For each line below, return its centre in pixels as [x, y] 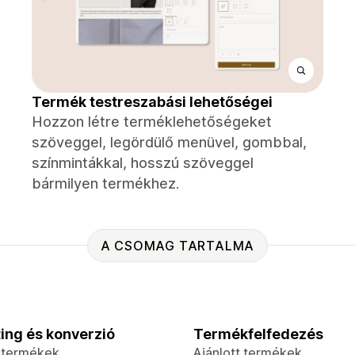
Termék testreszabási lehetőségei [152, 102]
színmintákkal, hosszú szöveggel [143, 163]
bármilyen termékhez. [105, 183]
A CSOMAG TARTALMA [177, 245]
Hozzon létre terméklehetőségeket [152, 122]
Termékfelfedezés [258, 334]
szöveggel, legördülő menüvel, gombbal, [169, 142]
